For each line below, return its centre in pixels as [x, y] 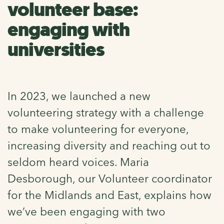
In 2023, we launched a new [79, 96]
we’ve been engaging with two [86, 211]
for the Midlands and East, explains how [109, 195]
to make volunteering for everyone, [98, 129]
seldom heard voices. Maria [78, 162]
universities [56, 49]
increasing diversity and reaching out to [109, 145]
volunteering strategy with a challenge [106, 112]
